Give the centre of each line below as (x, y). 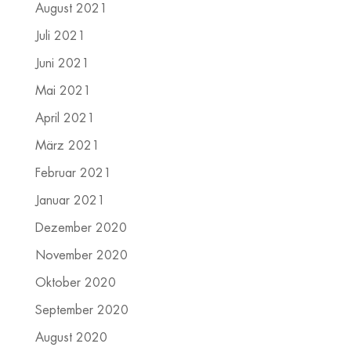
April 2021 (65, 119)
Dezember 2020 (81, 228)
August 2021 (71, 9)
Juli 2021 (60, 36)
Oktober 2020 (75, 283)
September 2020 (81, 311)
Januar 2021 (70, 201)
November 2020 (81, 256)
